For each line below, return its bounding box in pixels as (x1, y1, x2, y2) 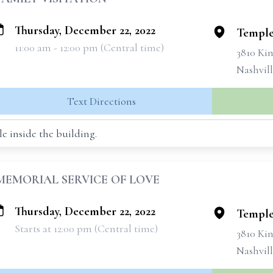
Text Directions (66, 94, 136, 108)
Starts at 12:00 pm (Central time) (15, 222, 158, 235)
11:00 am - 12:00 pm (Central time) (15, 41, 164, 54)
